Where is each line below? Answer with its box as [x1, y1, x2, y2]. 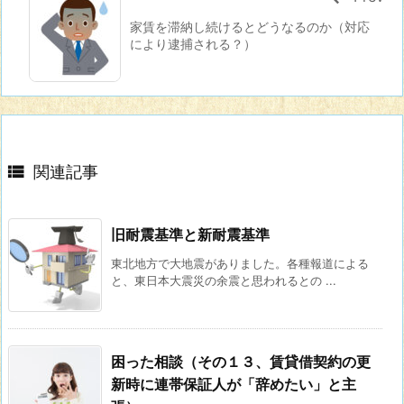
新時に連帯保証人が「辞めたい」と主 [111, 374, 356, 393]
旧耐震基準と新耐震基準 [111, 225, 270, 243]
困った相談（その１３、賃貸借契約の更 [111, 352, 371, 371]
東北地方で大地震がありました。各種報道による [111, 255, 369, 271]
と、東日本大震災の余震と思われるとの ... [111, 272, 336, 288]
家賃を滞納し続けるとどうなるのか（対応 [130, 18, 370, 34]
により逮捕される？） [130, 35, 256, 51]
